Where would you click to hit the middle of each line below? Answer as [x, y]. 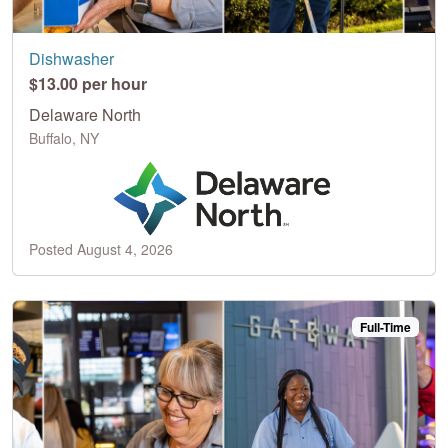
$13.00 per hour [88, 83]
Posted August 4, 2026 [101, 248]
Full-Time [386, 326]
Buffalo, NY [64, 137]
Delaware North [85, 114]
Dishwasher [71, 58]
